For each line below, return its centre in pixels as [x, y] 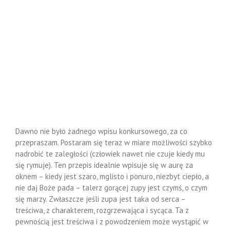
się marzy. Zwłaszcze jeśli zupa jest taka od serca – [100, 199]
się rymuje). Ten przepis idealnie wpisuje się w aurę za [104, 165]
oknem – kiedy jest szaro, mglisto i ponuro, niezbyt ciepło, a [112, 176]
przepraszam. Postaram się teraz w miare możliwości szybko [114, 142]
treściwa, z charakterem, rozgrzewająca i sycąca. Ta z [102, 210]
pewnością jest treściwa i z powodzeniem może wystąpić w [112, 222]
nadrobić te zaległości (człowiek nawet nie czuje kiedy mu [110, 154]
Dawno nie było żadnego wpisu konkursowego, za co [101, 131]
